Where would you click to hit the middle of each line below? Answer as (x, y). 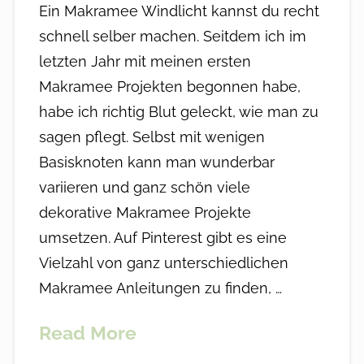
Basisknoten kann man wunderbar (156, 162)
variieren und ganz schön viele (144, 188)
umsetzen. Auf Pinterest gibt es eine (162, 238)
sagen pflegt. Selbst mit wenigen (152, 137)
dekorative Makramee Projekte (145, 213)
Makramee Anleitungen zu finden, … (160, 288)
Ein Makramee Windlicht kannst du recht (179, 11)
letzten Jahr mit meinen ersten (145, 62)
